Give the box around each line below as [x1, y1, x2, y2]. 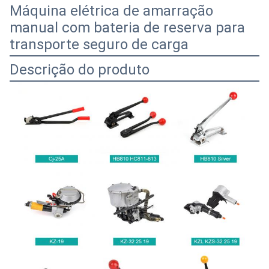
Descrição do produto [10, 61, 150, 78]
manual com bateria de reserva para [10, 19, 245, 36]
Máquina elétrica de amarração [10, 2, 213, 19]
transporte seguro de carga [10, 36, 189, 53]
